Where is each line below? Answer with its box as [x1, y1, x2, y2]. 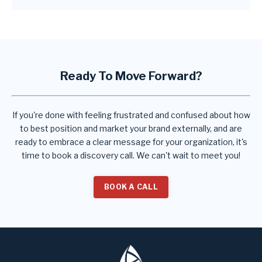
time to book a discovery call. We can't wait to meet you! [22, 150, 240, 160]
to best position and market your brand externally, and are [20, 123, 242, 133]
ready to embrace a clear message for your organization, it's [15, 136, 247, 147]
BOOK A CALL [104, 182, 158, 191]
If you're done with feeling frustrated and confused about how [12, 109, 250, 120]
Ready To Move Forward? [60, 68, 202, 83]
